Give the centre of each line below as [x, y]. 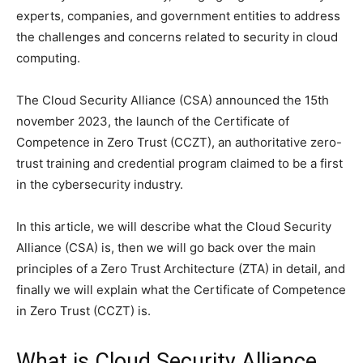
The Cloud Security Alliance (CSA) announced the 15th [173, 100]
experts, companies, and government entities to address [178, 15]
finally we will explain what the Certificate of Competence [181, 289]
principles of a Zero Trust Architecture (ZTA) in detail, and [181, 268]
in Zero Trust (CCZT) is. [83, 310]
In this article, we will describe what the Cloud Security [174, 226]
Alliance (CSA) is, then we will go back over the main [166, 247]
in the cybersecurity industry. [100, 184]
